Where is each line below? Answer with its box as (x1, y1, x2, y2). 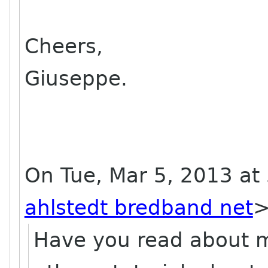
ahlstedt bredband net (24, 196, 253, 220)
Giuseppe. (24, 66, 127, 90)
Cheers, (24, 34, 103, 58)
